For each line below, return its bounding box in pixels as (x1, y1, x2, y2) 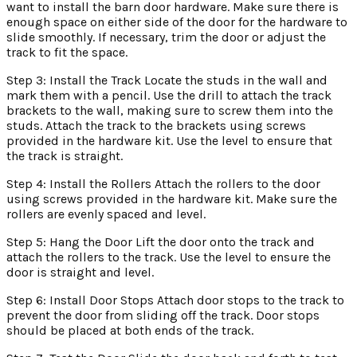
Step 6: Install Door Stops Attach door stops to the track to (6, 292, 344, 308)
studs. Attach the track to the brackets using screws (6, 117, 306, 133)
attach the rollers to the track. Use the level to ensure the (6, 249, 331, 265)
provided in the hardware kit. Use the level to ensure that (6, 132, 332, 148)
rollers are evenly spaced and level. (6, 206, 206, 222)
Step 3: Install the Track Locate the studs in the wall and (6, 72, 328, 88)
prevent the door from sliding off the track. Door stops (6, 307, 320, 323)
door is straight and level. (6, 264, 154, 280)
